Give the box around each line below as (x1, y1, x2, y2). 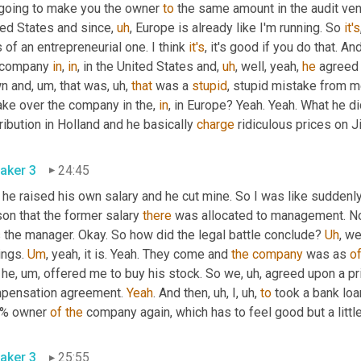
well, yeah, (238, 58, 302, 74)
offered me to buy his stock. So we (40, 265, 241, 281)
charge (197, 116, 234, 132)
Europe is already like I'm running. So (132, 19, 344, 35)
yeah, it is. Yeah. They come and (48, 246, 231, 262)
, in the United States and (77, 58, 217, 74)
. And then (153, 284, 208, 301)
